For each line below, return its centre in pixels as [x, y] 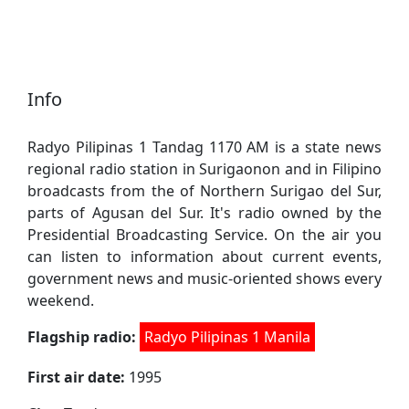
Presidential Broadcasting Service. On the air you [204, 234]
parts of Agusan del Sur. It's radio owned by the [204, 212]
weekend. [61, 300]
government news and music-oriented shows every [204, 278]
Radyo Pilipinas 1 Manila [227, 336]
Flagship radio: [82, 336]
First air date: [76, 377]
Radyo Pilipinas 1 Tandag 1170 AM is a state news [204, 147]
